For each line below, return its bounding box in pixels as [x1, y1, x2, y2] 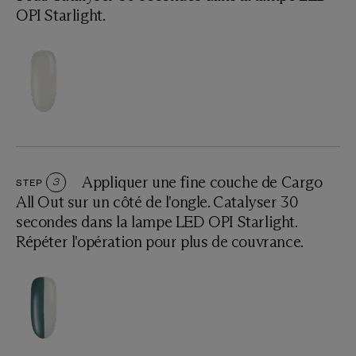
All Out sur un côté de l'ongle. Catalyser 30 [16, 192, 299, 211]
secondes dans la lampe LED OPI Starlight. [16, 211, 297, 231]
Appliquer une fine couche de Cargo [82, 172, 323, 192]
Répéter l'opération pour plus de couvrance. [16, 231, 304, 251]
